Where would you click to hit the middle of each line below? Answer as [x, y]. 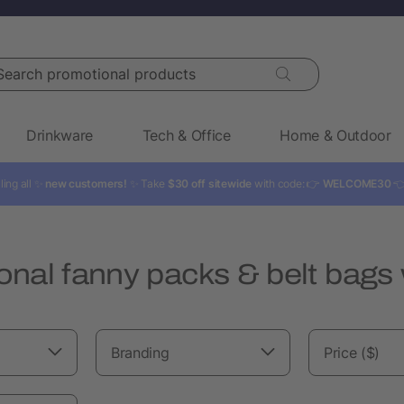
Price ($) [352, 352]
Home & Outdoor [335, 135]
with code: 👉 [287, 183]
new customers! [86, 183]
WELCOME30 [357, 183]
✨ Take [147, 183]
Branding [140, 352]
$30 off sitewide [210, 183]
